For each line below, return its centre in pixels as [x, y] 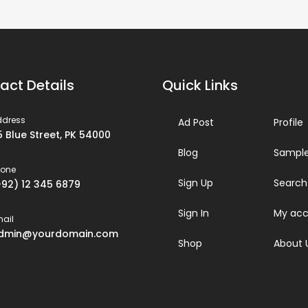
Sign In [194, 213]
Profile [288, 122]
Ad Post [196, 122]
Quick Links [200, 85]
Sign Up [196, 183]
